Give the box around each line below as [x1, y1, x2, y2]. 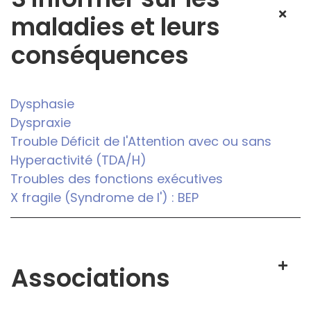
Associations [11, 261, 170, 296]
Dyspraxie [10, 114, 71, 132]
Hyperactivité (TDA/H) [10, 151, 146, 169]
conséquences [11, 38, 189, 73]
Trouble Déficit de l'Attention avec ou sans [10, 133, 271, 151]
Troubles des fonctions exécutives [10, 170, 223, 188]
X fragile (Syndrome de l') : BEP [10, 189, 199, 207]
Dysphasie [10, 95, 74, 113]
